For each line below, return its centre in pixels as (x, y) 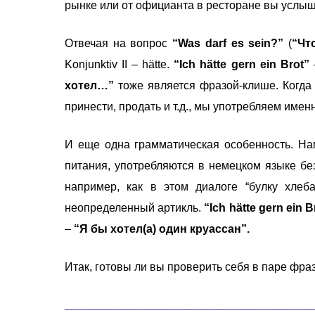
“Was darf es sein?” (228, 43)
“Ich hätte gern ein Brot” (242, 64)
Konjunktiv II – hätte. (120, 64)
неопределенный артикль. (135, 207)
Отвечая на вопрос (119, 43)
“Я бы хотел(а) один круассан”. (160, 229)
